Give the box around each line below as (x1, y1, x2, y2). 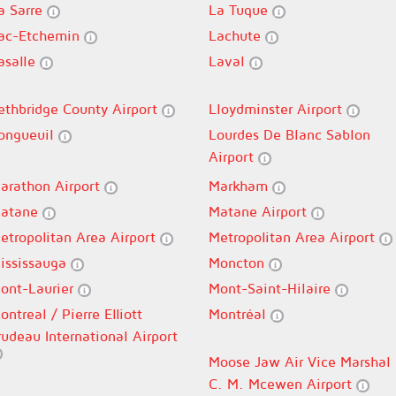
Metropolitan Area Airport (209, 229, 379, 245)
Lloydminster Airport (209, 101, 346, 117)
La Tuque (209, 2, 272, 18)
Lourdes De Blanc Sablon (209, 126, 370, 142)
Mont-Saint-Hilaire (209, 280, 335, 296)
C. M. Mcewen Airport (209, 376, 356, 392)
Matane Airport (209, 203, 311, 219)
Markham (209, 178, 272, 194)
